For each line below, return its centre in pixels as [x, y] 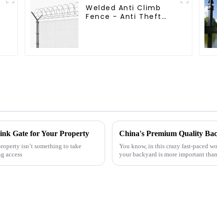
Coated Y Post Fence [129, 34]
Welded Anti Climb [124, 8]
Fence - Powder [118, 25]
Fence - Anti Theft [124, 16]
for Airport [107, 42]
